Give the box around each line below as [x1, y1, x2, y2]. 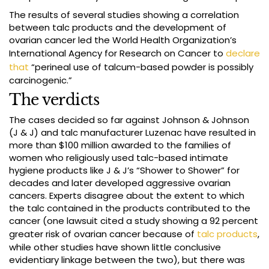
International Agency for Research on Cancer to [9, 47, 226, 60]
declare [226, 47, 260, 60]
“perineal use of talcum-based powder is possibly [29, 61, 253, 74]
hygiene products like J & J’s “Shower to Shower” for [9, 164, 240, 177]
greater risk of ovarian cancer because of [9, 228, 197, 241]
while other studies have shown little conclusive [9, 241, 221, 254]
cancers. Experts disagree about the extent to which [9, 189, 244, 202]
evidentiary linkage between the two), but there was [9, 253, 245, 267]
